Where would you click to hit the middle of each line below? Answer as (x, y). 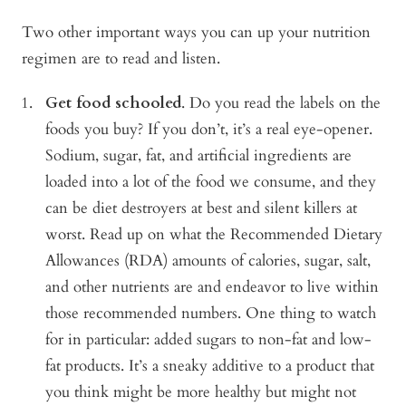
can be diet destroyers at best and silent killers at (201, 208)
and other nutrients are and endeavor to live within (212, 286)
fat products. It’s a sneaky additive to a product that (210, 365)
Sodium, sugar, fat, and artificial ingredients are (198, 155)
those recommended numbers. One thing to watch (211, 313)
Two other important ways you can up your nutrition (196, 32)
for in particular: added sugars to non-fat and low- (208, 339)
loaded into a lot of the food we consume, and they (211, 181)
